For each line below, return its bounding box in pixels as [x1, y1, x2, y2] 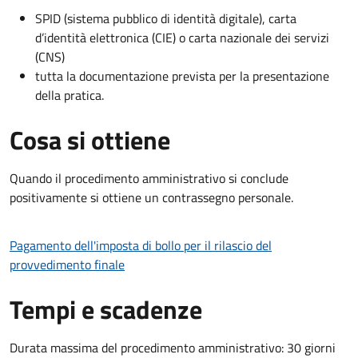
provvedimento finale [10, 254, 125, 274]
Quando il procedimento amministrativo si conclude [10, 168, 288, 188]
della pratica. [35, 85, 104, 105]
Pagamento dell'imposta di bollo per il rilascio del [10, 235, 272, 255]
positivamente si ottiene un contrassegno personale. [10, 187, 293, 207]
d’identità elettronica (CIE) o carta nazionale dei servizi [35, 27, 329, 47]
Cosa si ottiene [10, 120, 170, 159]
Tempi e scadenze [10, 289, 202, 328]
